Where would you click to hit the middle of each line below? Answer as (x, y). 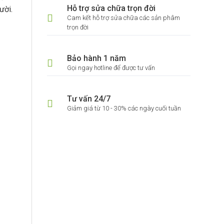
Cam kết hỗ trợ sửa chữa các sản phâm (123, 18)
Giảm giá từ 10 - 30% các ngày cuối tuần (124, 108)
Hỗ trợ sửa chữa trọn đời (111, 8)
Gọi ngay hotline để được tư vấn (111, 68)
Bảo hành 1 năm (96, 58)
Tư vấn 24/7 (88, 99)
